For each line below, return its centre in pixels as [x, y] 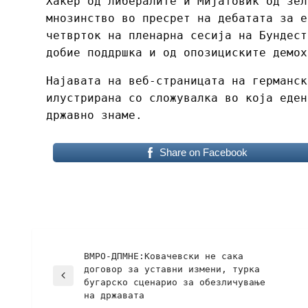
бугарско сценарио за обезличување [175, 282]
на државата [114, 295]
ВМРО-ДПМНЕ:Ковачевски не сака [164, 256]
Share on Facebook [203, 152]
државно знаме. [94, 115]
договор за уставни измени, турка [172, 269]
